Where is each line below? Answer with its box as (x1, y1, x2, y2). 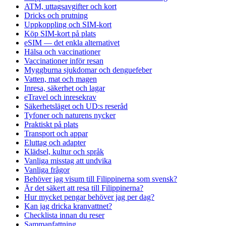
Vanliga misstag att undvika (24, 156, 111, 165)
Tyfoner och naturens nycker (24, 110, 116, 120)
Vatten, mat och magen (24, 74, 97, 83)
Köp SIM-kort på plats (24, 29, 96, 38)
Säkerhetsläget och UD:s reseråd (24, 101, 128, 110)
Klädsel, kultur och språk (24, 147, 104, 156)
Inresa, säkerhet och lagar (24, 83, 105, 92)
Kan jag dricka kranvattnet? (24, 201, 112, 210)
